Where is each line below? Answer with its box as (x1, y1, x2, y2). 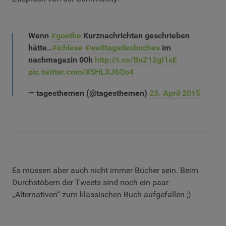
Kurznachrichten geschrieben (81, 31, 190, 41)
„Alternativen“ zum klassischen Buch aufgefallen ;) (12, 189, 191, 199)
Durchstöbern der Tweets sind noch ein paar (12, 177, 168, 187)
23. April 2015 (149, 88, 200, 98)
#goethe (51, 31, 81, 41)
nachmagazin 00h (28, 55, 95, 65)
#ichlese (52, 43, 83, 53)
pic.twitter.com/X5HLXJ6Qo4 (28, 67, 134, 77)
